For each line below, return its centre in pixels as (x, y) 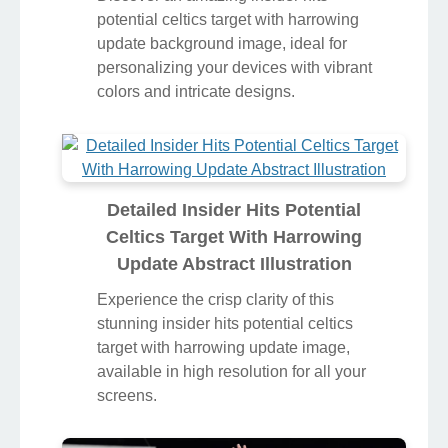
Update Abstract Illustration (234, 263)
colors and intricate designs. (196, 91)
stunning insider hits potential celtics (225, 323)
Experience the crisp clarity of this (215, 299)
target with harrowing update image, (223, 347)
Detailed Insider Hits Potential (234, 209)
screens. (127, 395)
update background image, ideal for (222, 43)
